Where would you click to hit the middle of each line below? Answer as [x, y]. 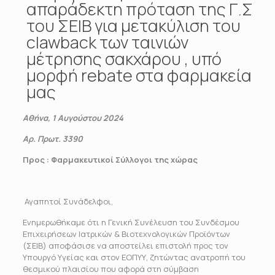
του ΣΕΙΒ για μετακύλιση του [134, 25]
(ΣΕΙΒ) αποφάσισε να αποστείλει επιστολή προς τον [125, 246]
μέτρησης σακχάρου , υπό [124, 59]
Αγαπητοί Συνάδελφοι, [68, 201]
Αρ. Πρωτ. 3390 [52, 139]
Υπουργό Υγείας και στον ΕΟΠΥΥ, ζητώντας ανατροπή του [134, 257]
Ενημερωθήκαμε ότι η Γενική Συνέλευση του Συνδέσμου [131, 222]
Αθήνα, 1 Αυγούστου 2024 [73, 118]
